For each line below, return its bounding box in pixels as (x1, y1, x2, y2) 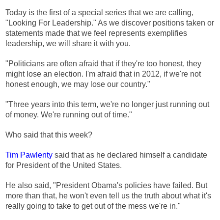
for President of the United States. (5, 161, 122, 170)
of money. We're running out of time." (5, 110, 132, 119)
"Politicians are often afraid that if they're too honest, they (5, 59, 201, 68)
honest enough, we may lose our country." (5, 80, 150, 89)
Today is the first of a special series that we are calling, (5, 8, 193, 17)
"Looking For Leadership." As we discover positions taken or (5, 19, 214, 27)
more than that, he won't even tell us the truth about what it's (5, 192, 211, 200)
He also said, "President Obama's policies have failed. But (5, 181, 207, 190)
